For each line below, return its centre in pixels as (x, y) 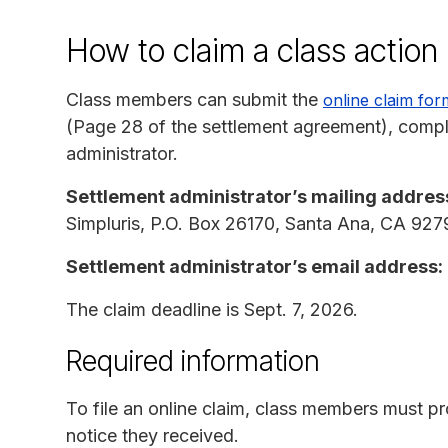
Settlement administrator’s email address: (254, 266)
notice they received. (152, 435)
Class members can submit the (194, 99)
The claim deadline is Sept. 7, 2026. (212, 309)
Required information (193, 360)
